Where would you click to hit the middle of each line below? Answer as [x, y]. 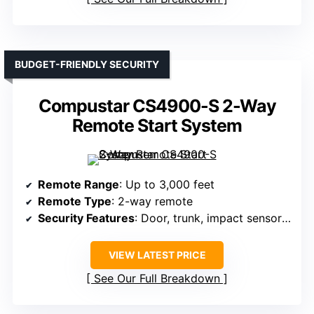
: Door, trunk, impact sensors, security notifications [208, 218]
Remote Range [78, 185]
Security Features [86, 218]
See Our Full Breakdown [157, 279]
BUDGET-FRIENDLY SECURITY [87, 64]
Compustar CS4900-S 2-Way [157, 106]
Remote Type [75, 202]
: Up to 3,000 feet [167, 185]
